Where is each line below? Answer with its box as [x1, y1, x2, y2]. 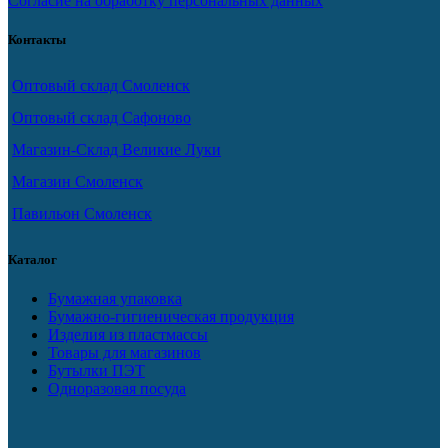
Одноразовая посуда [48, 380, 186, 398]
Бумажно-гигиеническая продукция [48, 308, 294, 326]
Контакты [8, 31, 66, 47]
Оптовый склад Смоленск [12, 76, 190, 94]
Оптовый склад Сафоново [12, 108, 191, 126]
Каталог [8, 252, 57, 268]
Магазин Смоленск [12, 172, 143, 190]
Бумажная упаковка [48, 290, 182, 308]
